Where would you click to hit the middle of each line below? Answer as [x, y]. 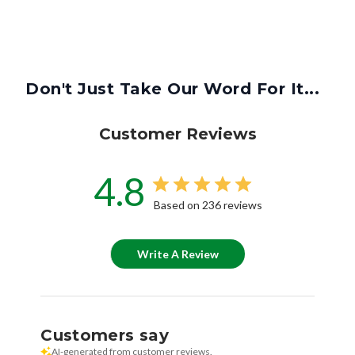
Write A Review [178, 254]
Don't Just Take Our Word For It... [172, 89]
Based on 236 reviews [208, 205]
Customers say [105, 336]
